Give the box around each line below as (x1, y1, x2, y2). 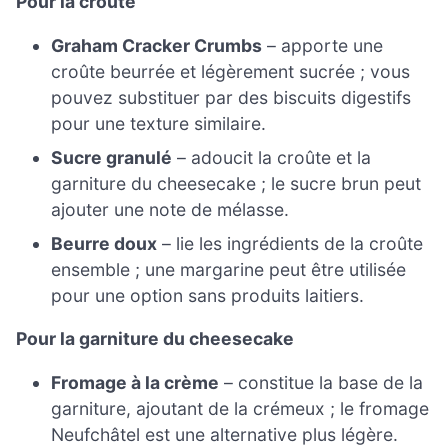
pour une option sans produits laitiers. (51, 284, 365, 306)
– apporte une (262, 34, 384, 56)
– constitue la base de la (219, 372, 424, 394)
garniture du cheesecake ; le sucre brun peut (51, 172, 422, 194)
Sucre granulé (51, 146, 173, 168)
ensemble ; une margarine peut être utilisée (51, 258, 407, 280)
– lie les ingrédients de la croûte (157, 232, 424, 254)
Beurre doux (51, 232, 158, 254)
